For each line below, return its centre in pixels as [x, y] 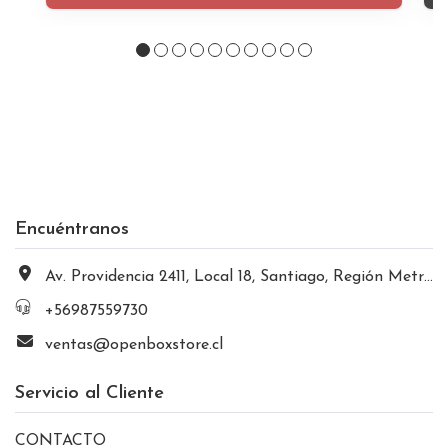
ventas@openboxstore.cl [134, 344]
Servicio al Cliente [89, 393]
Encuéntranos [72, 229]
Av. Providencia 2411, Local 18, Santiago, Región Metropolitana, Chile [234, 276]
